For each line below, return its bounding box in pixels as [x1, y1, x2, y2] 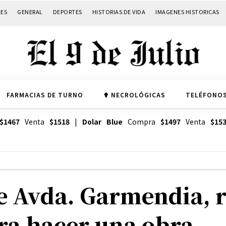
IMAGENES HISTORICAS [155, 7, 219, 16]
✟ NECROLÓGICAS [103, 90, 165, 99]
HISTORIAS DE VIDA [92, 7, 145, 16]
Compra [122, 117, 160, 127]
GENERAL [17, 7, 43, 16]
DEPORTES [52, 7, 82, 16]
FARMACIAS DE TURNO [6, 90, 83, 99]
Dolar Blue [82, 117, 123, 127]
